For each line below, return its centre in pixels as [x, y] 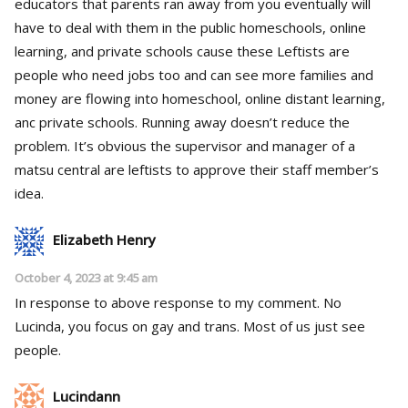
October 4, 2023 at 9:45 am [86, 277]
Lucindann [87, 396]
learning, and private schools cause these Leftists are [182, 51]
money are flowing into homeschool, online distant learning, [200, 98]
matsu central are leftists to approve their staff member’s [197, 169]
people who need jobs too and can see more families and [194, 74]
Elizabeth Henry [104, 239]
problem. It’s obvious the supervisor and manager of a [44, 145]
